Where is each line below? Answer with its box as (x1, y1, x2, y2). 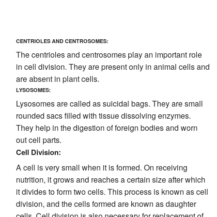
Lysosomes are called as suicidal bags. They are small (15, 98, 203, 109)
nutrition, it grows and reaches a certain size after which (15, 174, 205, 186)
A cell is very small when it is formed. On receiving (15, 162, 187, 173)
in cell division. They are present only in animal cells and (15, 61, 210, 72)
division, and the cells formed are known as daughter (15, 198, 196, 210)
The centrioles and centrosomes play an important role (15, 48, 202, 60)
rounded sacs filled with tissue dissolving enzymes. (15, 110, 191, 122)
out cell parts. (15, 134, 62, 146)
